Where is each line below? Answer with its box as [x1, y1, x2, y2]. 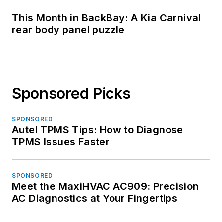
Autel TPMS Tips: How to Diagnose [12, 123, 183, 136]
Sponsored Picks [12, 84, 131, 102]
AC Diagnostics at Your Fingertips [12, 192, 178, 204]
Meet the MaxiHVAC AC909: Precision [12, 180, 199, 192]
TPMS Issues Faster [12, 135, 110, 148]
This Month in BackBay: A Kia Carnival [12, 11, 201, 24]
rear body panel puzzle [12, 23, 125, 36]
